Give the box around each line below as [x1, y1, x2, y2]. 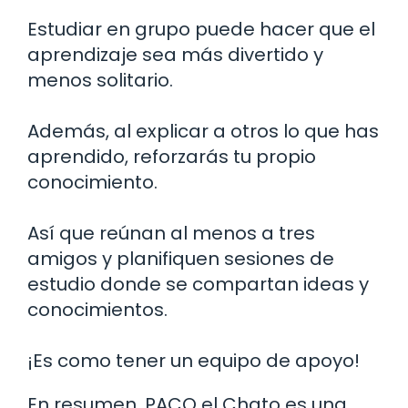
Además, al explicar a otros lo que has [27, 117, 379, 144]
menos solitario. [27, 66, 173, 93]
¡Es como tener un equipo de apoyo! [27, 347, 360, 373]
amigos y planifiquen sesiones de [27, 245, 334, 271]
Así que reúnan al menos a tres [27, 219, 315, 246]
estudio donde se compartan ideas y [27, 270, 369, 297]
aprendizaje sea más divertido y [27, 41, 323, 67]
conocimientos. [27, 296, 168, 322]
